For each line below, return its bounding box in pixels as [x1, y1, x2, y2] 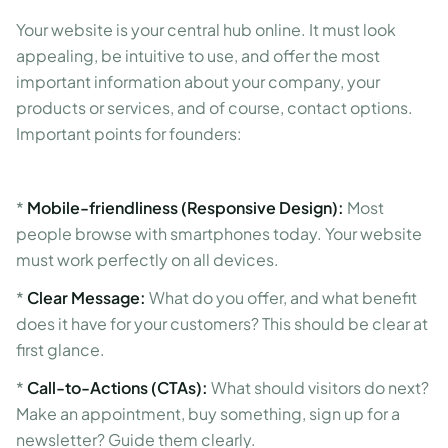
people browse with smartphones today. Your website [16, 223, 422, 244]
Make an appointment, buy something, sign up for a [16, 403, 400, 424]
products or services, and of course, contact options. [16, 97, 413, 118]
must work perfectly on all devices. [16, 249, 279, 270]
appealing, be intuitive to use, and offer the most [16, 45, 380, 66]
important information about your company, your [16, 71, 380, 92]
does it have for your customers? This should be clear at [16, 313, 428, 334]
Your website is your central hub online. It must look [16, 19, 396, 40]
